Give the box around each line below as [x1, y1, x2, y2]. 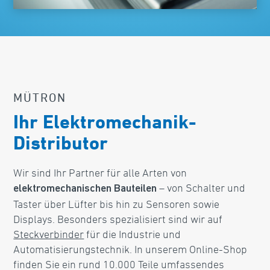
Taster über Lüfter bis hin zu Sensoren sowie [13, 198, 220, 210]
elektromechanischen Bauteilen [13, 183, 157, 195]
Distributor [13, 131, 108, 154]
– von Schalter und [157, 181, 246, 194]
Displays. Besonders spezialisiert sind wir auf [13, 213, 223, 225]
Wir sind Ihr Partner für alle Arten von [13, 166, 187, 179]
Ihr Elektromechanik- [13, 110, 197, 133]
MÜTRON [13, 90, 67, 105]
